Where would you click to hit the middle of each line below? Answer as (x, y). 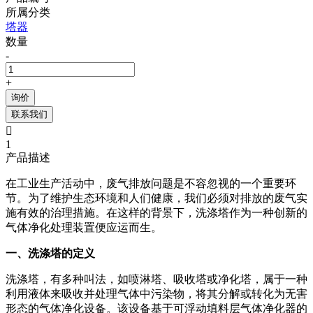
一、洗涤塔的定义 (50, 253)
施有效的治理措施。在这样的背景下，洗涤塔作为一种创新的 (156, 212)
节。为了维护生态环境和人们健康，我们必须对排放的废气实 (156, 198)
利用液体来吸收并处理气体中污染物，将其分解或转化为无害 (156, 293)
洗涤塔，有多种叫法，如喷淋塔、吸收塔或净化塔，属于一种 (156, 279)
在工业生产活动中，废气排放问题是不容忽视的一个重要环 (151, 183)
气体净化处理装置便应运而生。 (84, 227)
